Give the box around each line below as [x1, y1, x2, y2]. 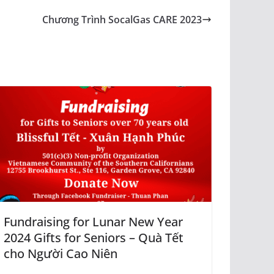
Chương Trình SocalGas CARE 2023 [42, 13, 202, 26]
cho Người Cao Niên [4, 245, 117, 262]
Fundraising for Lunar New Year [4, 213, 183, 231]
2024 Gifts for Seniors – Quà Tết [4, 229, 183, 246]
